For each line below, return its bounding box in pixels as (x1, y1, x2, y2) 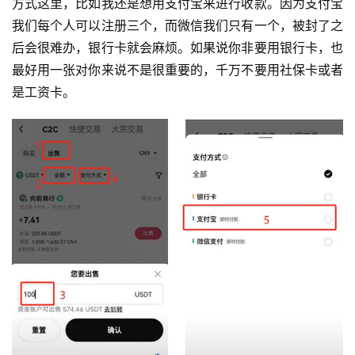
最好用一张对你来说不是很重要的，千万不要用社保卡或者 (12, 62, 343, 78)
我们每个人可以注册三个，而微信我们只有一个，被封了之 (12, 17, 343, 34)
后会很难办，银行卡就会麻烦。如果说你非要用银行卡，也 (12, 40, 343, 56)
